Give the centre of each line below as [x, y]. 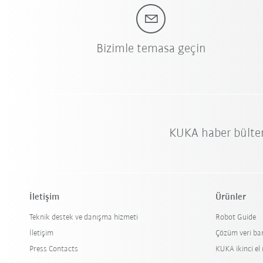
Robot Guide [236, 218]
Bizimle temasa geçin [151, 49]
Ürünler [231, 198]
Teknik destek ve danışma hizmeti [84, 218]
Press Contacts [54, 249]
